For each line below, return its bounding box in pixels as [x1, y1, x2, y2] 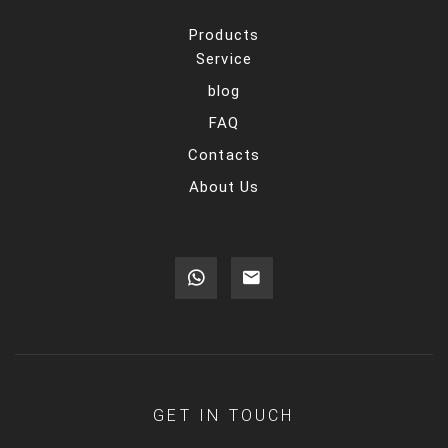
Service [196, 49, 252, 68]
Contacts [188, 145, 260, 164]
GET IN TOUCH [153, 405, 295, 425]
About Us [188, 177, 260, 196]
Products [189, 25, 259, 44]
